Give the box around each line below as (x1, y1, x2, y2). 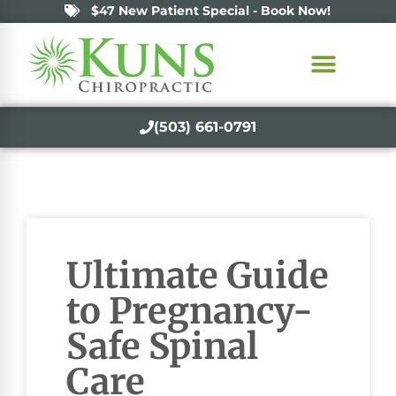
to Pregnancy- (66, 288, 313, 333)
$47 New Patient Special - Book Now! (90, 3, 331, 19)
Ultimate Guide (66, 253, 329, 298)
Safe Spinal (66, 324, 258, 369)
